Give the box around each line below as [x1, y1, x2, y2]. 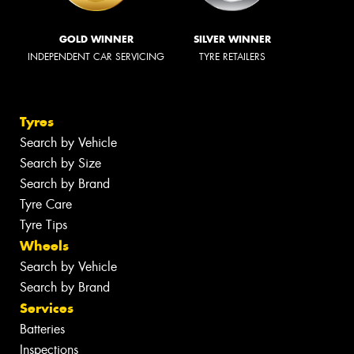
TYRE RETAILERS [199, 50, 265, 63]
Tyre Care [20, 196, 72, 213]
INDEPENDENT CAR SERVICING [28, 50, 164, 63]
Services [20, 299, 73, 318]
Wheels [20, 237, 69, 255]
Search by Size [20, 155, 101, 172]
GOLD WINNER [58, 32, 134, 45]
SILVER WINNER [194, 32, 271, 45]
